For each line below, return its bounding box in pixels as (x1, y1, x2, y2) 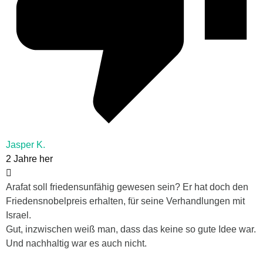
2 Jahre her (6, 154, 53, 164)
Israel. (6, 210, 31, 221)
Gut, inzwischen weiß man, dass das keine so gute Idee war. (6, 224, 256, 235)
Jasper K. (6, 140, 45, 150)
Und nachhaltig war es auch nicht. (6, 238, 147, 249)
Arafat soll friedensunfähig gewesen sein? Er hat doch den (6, 182, 248, 193)
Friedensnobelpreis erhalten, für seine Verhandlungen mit (6, 196, 245, 207)
